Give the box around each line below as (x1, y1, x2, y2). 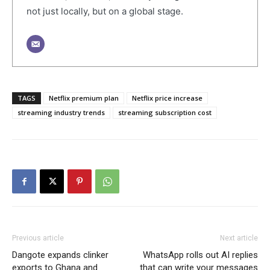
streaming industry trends (17, 108, 105, 117)
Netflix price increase (132, 93, 202, 102)
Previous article (12, 234, 64, 242)
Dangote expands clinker (12, 250, 108, 260)
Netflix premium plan (49, 93, 119, 102)
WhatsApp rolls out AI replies (143, 250, 258, 260)
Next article (220, 234, 258, 242)
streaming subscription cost (118, 108, 212, 117)
